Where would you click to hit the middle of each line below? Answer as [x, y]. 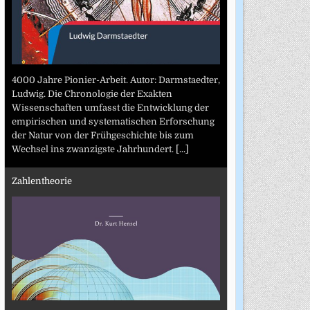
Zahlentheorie [42, 181]
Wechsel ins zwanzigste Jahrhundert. [93, 149]
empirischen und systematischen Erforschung [113, 121]
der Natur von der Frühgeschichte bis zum [102, 135]
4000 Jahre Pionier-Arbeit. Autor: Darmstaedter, [116, 80]
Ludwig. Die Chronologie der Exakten [92, 93]
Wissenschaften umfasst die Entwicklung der [110, 107]
